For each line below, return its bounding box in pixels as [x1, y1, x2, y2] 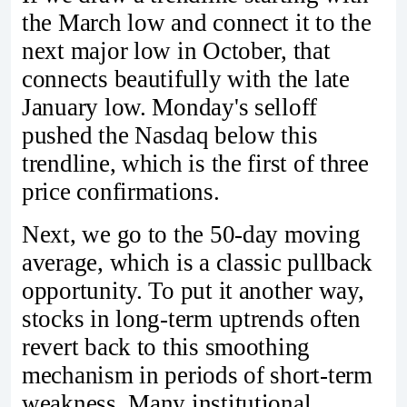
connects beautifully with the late [22, 65, 350, 93]
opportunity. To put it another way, [22, 277, 364, 305]
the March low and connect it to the [22, 8, 372, 36]
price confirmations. [22, 177, 220, 205]
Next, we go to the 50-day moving [22, 221, 361, 249]
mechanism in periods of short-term [22, 362, 372, 390]
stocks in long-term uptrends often [22, 305, 361, 333]
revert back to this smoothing [22, 333, 311, 362]
